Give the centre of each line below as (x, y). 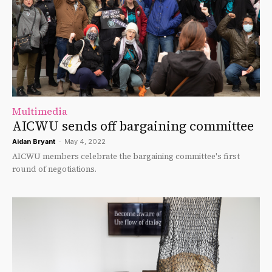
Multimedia (40, 111)
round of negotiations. (54, 169)
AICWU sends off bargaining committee (133, 126)
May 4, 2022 (85, 142)
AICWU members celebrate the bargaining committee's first (126, 157)
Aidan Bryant (34, 142)
